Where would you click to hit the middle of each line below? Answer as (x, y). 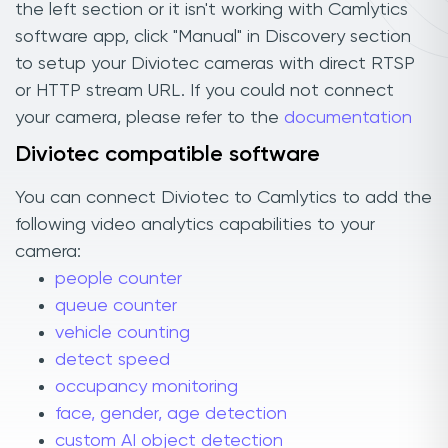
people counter (118, 279)
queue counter (116, 306)
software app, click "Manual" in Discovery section (213, 36)
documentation (348, 117)
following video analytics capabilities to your (195, 225)
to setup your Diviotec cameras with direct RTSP (215, 63)
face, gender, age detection (171, 414)
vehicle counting (122, 333)
